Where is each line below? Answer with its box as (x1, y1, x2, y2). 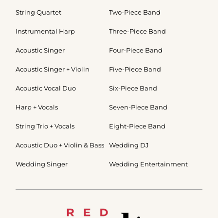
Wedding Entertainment (109, 160, 188, 168)
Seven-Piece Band (109, 103, 167, 111)
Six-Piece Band (109, 84, 157, 92)
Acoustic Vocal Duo (16, 84, 76, 92)
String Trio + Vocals (16, 122, 74, 130)
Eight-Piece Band (109, 122, 165, 130)
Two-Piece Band (109, 8, 161, 17)
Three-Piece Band (109, 27, 166, 36)
